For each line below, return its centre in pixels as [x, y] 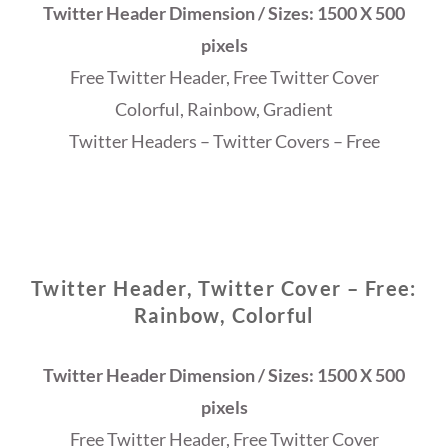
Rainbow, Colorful [224, 315]
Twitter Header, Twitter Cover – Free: [224, 288]
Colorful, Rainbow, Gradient [224, 109]
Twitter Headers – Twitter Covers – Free [224, 141]
